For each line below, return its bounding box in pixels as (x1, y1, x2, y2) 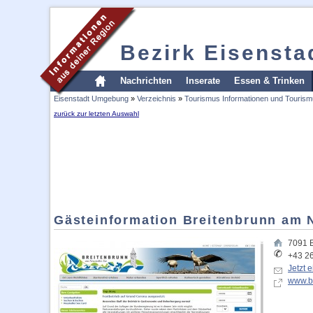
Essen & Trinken (234, 75, 305, 86)
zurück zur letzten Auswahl (54, 110, 139, 117)
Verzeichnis (137, 94, 176, 103)
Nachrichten (120, 75, 172, 86)
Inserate (186, 75, 220, 86)
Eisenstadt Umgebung (54, 94, 129, 103)
